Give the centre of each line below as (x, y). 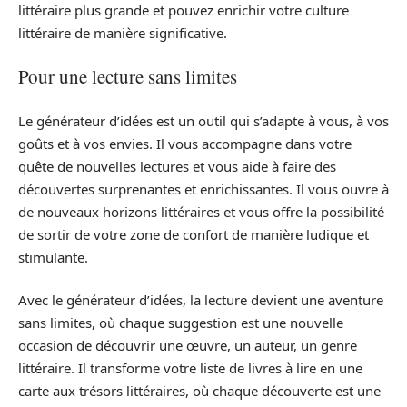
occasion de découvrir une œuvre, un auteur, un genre (188, 346)
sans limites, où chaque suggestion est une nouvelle (181, 323)
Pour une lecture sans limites (128, 77)
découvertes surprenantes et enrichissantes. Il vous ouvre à (203, 189)
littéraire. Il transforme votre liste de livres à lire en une (190, 368)
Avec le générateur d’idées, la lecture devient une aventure (201, 300)
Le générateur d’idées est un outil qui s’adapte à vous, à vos (203, 120)
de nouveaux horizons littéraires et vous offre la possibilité (201, 211)
